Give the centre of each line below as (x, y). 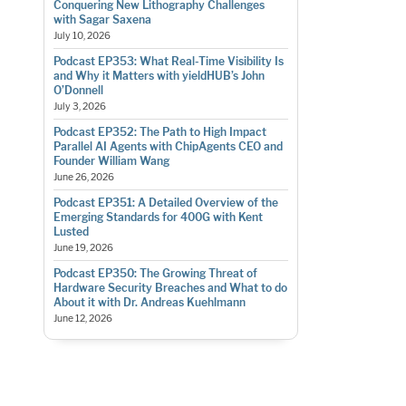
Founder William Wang (111, 160)
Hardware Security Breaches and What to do (170, 287)
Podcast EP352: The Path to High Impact (159, 131)
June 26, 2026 (83, 177)
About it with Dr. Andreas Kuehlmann (149, 302)
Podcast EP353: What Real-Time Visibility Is (168, 61)
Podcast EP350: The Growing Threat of (155, 273)
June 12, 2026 (82, 318)
